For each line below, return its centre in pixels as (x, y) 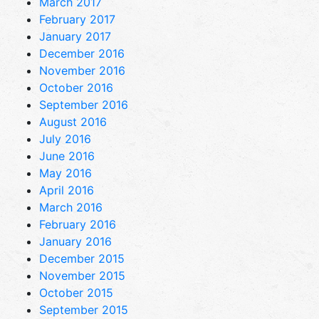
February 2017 (77, 19)
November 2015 (82, 275)
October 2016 (76, 87)
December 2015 (82, 258)
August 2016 (73, 121)
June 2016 (67, 156)
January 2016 (75, 241)
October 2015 (76, 292)
